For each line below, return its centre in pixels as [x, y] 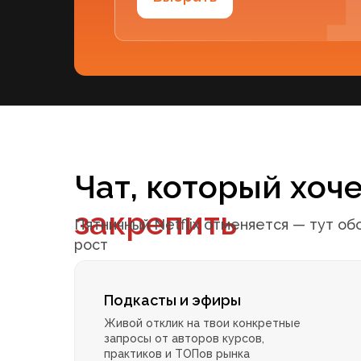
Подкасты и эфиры [172, 301]
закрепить [156, 223]
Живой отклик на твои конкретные [202, 324]
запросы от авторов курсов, [184, 339]
